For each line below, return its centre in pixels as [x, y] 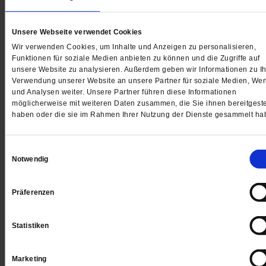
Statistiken [31, 226]
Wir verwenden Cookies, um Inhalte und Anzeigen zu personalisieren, [134, 47]
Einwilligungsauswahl [40, 149]
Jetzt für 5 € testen [148, 125]
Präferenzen [33, 193]
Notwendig [30, 159]
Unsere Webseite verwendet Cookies [77, 32]
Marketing [29, 259]
